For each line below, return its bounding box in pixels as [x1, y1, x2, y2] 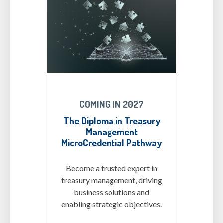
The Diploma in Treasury [63, 114, 160, 127]
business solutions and [74, 187, 149, 197]
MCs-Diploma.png [47, 7, 123, 25]
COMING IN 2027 [79, 98, 144, 111]
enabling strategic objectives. [61, 199, 162, 209]
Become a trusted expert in [66, 163, 157, 173]
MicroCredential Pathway [61, 136, 162, 149]
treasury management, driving [61, 175, 162, 185]
